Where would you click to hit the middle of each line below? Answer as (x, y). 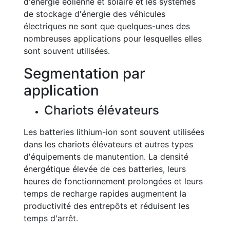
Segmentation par (84, 73)
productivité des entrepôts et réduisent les (107, 206)
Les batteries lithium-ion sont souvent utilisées (114, 132)
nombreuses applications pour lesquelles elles (113, 39)
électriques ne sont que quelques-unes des (107, 26)
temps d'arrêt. (51, 218)
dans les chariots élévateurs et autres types (108, 144)
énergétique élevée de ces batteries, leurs (105, 169)
